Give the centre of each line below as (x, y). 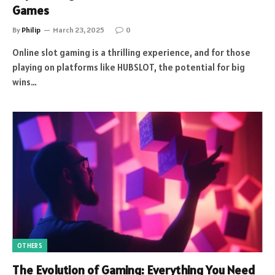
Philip (31, 29)
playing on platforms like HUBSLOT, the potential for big (129, 67)
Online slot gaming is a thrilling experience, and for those (131, 52)
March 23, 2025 (79, 29)
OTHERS (30, 246)
